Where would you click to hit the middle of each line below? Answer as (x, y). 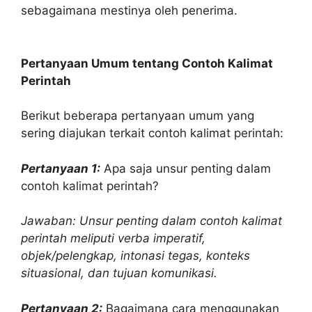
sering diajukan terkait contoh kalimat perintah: (152, 133)
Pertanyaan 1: (61, 168)
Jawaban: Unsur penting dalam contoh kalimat (151, 221)
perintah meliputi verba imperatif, (113, 238)
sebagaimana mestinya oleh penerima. (129, 10)
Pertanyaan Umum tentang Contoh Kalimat (147, 63)
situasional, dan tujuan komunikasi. (119, 273)
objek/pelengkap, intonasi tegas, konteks (135, 256)
